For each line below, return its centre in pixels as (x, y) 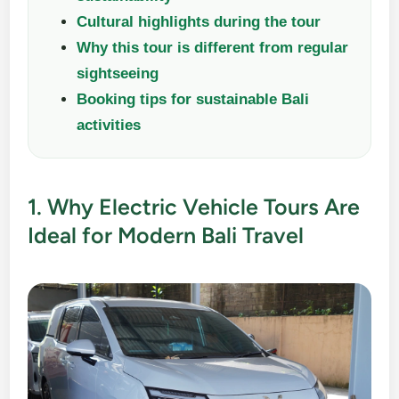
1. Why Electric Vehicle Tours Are (194, 207)
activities (109, 126)
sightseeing (118, 74)
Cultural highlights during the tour (199, 22)
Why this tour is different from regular (213, 48)
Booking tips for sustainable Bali (193, 100)
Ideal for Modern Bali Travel (166, 236)
